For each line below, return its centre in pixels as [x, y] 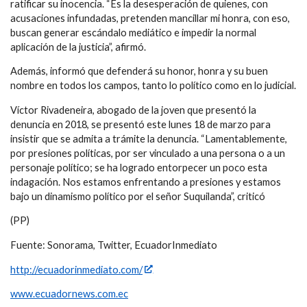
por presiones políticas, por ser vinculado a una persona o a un [148, 153]
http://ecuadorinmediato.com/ [76, 269]
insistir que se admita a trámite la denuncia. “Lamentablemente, [149, 138]
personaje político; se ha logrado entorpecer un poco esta [139, 167]
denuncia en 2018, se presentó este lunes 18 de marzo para [140, 124]
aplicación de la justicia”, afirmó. [78, 47]
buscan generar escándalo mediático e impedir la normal [133, 32]
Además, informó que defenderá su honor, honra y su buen [139, 71]
